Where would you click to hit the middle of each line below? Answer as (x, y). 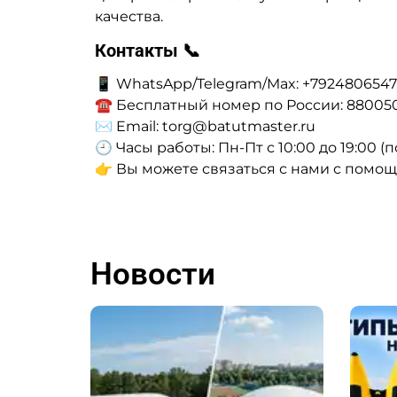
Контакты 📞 (148, 50)
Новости (153, 274)
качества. (129, 16)
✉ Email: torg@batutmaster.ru (205, 126)
